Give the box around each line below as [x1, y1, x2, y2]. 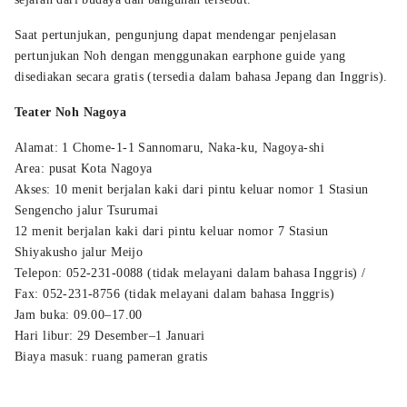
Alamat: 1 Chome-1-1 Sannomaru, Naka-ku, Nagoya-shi [15, 140, 324, 154]
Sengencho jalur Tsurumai [15, 203, 159, 217]
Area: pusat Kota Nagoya [15, 161, 153, 175]
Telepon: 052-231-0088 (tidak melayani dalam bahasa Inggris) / [15, 265, 366, 280]
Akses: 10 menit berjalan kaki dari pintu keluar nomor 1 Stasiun [15, 182, 369, 196]
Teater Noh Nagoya [15, 104, 127, 119]
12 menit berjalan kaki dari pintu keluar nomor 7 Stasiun [15, 223, 329, 238]
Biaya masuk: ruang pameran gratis [15, 349, 208, 363]
